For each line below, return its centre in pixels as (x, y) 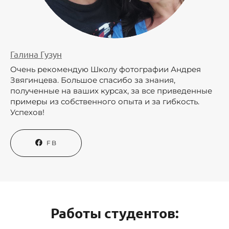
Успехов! (29, 112)
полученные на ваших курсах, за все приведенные (111, 91)
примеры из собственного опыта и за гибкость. (105, 102)
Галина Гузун (36, 54)
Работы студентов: (114, 212)
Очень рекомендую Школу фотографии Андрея (106, 70)
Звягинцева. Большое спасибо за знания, (93, 80)
